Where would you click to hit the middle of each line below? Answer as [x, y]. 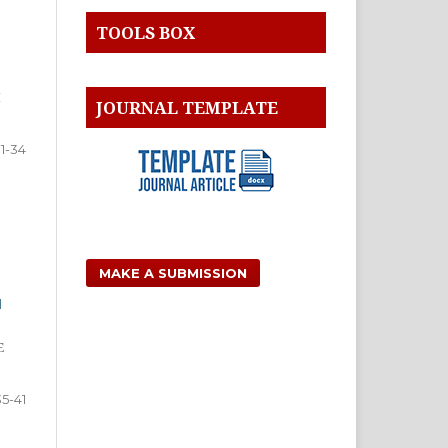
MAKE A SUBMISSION [173, 272]
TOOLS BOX [145, 32]
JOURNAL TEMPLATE [187, 107]
